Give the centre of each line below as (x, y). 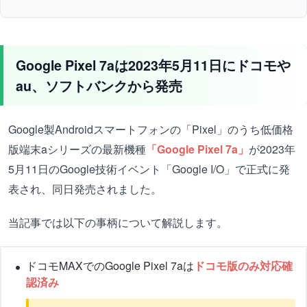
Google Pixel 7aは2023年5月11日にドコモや (153, 65)
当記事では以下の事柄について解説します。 (118, 223)
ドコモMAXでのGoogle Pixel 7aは (110, 266)
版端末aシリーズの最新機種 (77, 149)
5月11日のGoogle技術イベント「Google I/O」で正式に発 (149, 169)
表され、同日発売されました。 (85, 189)
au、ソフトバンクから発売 (99, 86)
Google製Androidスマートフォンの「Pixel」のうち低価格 (151, 130)
